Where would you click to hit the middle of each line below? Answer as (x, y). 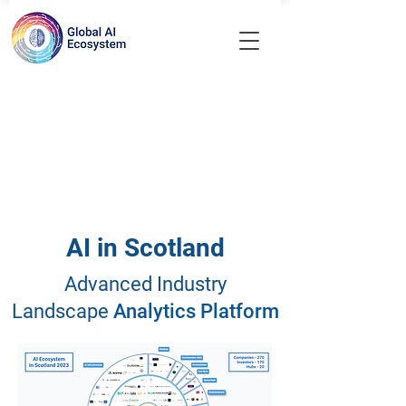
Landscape (60, 311)
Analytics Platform (196, 311)
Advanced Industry (145, 284)
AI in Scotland (145, 248)
